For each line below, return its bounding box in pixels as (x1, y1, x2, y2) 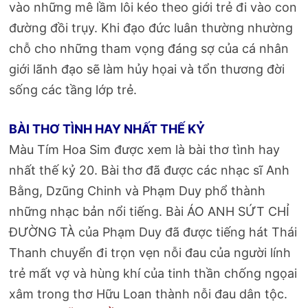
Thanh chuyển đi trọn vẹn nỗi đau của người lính (9, 245, 291, 260)
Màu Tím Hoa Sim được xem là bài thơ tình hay (9, 142, 280, 157)
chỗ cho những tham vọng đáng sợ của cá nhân (9, 41, 289, 56)
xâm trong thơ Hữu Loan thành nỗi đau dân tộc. (9, 286, 288, 301)
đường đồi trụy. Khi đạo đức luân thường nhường (9, 20, 294, 35)
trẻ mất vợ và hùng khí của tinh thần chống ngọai (9, 265, 298, 280)
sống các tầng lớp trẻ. (9, 82, 137, 97)
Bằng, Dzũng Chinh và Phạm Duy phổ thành (9, 183, 266, 198)
